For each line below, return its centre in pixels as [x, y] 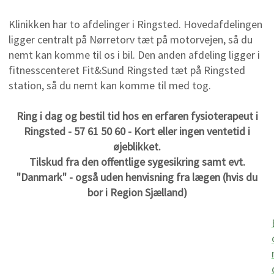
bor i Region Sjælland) [137, 193]
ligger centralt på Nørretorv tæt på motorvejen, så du [130, 40]
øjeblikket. [137, 147]
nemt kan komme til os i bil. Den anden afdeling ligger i [134, 55]
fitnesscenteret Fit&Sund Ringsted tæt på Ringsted [127, 70]
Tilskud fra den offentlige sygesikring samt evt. [137, 162]
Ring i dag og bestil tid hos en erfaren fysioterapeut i [137, 116]
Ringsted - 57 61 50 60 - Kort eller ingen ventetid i [137, 131]
